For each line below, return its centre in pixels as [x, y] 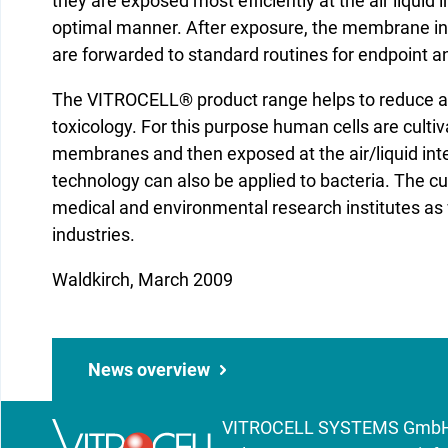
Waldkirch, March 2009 [142, 279]
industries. [93, 234]
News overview [149, 369]
